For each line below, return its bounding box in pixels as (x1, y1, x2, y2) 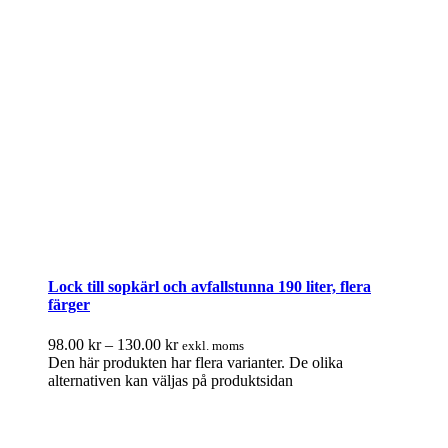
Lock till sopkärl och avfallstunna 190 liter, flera (48, 278, 371, 296)
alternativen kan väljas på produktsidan (48, 371, 293, 389)
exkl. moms (182, 337, 244, 353)
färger (48, 296, 90, 314)
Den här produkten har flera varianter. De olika (48, 353, 343, 371)
